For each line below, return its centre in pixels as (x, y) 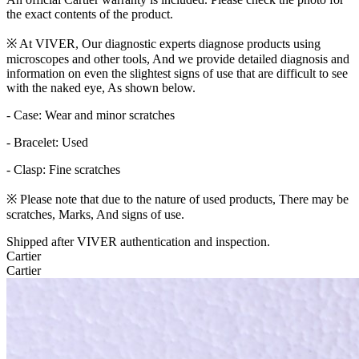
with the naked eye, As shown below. (101, 88)
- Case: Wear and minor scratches (91, 115)
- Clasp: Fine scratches (63, 170)
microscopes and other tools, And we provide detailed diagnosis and (178, 59)
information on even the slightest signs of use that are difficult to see (177, 74)
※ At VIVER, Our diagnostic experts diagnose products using (163, 44)
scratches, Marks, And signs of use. (95, 215)
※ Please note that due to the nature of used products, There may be (177, 200)
